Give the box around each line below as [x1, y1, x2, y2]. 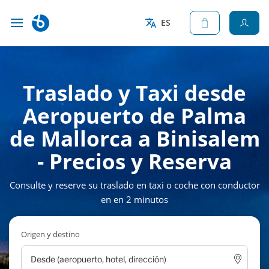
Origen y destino [21, 229, 80, 240]
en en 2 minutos [101, 193, 168, 205]
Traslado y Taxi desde [23, 79, 246, 107]
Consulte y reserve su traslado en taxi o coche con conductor [9, 179, 260, 191]
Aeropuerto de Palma [23, 101, 246, 130]
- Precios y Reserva [37, 147, 232, 175]
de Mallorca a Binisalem [9, 124, 260, 153]
